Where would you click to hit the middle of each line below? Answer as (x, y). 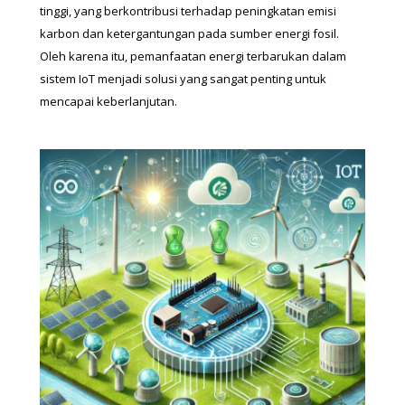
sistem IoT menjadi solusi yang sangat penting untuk (183, 79)
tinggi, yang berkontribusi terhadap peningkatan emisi (188, 11)
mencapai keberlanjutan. (108, 101)
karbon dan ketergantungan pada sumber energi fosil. (189, 33)
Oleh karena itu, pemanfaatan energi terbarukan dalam (193, 56)
